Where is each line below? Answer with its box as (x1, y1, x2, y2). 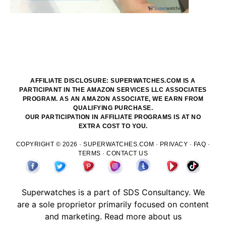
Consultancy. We (139, 187, 205, 197)
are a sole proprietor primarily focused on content (17, 199, 209, 209)
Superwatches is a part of (21, 187, 123, 197)
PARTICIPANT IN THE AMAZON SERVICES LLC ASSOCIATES (19, 86, 207, 93)
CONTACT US (106, 149, 148, 157)
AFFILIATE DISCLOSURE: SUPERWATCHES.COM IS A (30, 77, 196, 84)
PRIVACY (159, 140, 188, 148)
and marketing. (44, 211, 104, 221)
